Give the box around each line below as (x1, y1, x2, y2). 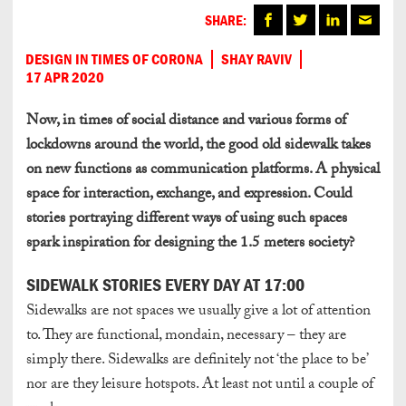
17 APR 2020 (25, 67, 104, 88)
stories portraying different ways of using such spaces (26, 207, 347, 234)
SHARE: (205, 10, 246, 29)
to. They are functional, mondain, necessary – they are (26, 324, 346, 351)
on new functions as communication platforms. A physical (26, 158, 380, 185)
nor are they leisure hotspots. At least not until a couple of (26, 372, 373, 400)
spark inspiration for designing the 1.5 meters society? (26, 231, 354, 258)
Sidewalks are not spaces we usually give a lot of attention (26, 299, 371, 326)
